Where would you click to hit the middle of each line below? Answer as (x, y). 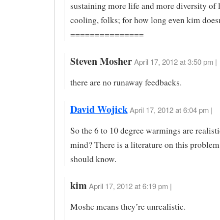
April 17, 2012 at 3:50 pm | (175, 62)
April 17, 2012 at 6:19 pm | (130, 186)
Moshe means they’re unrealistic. (128, 207)
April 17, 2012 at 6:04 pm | (171, 110)
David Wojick (99, 109)
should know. (93, 159)
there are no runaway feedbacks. (126, 82)
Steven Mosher (101, 61)
